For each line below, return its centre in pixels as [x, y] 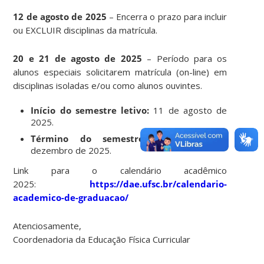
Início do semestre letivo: [92, 110]
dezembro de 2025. [71, 150]
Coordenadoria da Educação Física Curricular [102, 239]
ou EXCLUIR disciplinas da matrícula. [85, 30]
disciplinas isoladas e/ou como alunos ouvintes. [108, 85]
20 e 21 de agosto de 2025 [77, 58]
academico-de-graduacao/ [71, 197]
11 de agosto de [190, 110]
